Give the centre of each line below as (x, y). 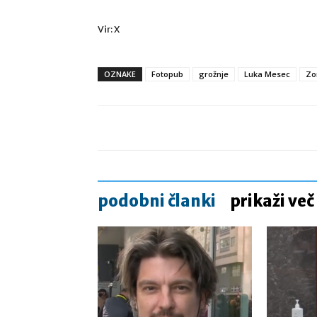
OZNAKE (120, 74)
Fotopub (167, 74)
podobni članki (157, 201)
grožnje (214, 74)
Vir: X (109, 29)
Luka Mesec (267, 74)
